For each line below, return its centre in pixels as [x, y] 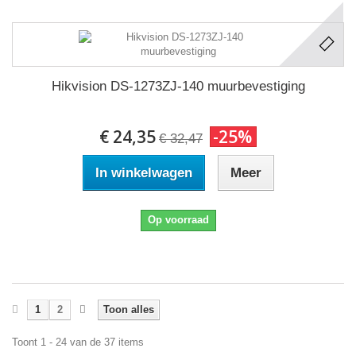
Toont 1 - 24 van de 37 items [78, 342]
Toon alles [129, 309]
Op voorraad [178, 219]
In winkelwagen [143, 172]
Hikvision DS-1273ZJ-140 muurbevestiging [178, 86]
